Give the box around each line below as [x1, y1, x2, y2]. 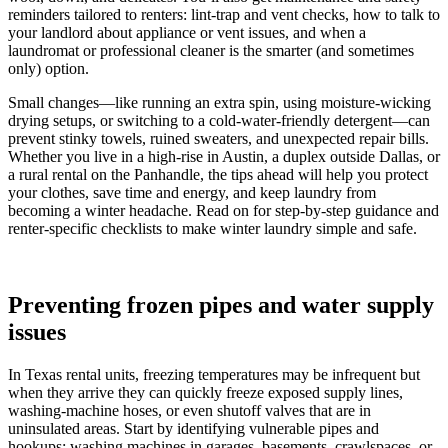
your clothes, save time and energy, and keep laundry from [8, 183, 376, 201]
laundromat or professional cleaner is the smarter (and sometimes [8, 41, 414, 59]
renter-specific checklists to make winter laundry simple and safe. [8, 219, 417, 237]
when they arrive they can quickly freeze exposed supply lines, [8, 383, 403, 401]
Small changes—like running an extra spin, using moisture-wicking [8, 93, 431, 111]
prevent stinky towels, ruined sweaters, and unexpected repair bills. [8, 129, 429, 147]
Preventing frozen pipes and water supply [8, 291, 434, 318]
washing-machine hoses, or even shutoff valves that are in [8, 401, 371, 419]
